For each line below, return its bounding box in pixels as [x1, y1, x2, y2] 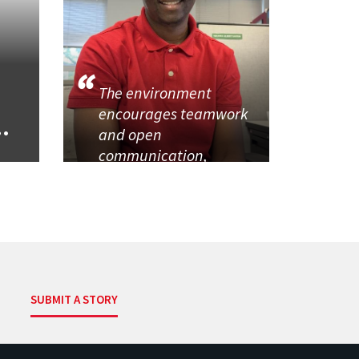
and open [98, 124, 162, 145]
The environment [98, 83, 212, 103]
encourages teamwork [98, 103, 248, 124]
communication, [98, 145, 211, 166]
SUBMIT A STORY [30, 291, 119, 307]
